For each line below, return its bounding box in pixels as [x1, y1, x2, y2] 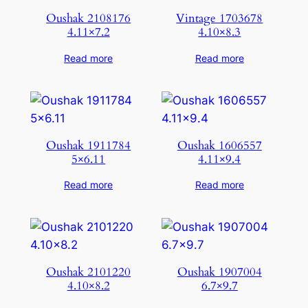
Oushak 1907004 [177, 264, 262, 280]
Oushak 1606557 [177, 137, 262, 153]
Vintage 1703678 [176, 10, 263, 26]
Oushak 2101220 [46, 264, 131, 280]
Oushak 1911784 [46, 137, 131, 153]
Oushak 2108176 [46, 10, 131, 26]
